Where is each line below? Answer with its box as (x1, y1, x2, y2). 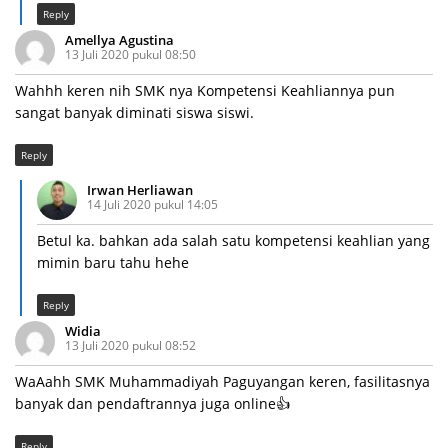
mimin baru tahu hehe (37, 253, 189, 273)
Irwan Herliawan (87, 181, 193, 200)
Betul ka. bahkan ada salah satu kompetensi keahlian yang (37, 231, 430, 251)
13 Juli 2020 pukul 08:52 (65, 337, 196, 355)
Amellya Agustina (65, 31, 174, 50)
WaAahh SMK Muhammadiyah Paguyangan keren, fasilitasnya (15, 372, 430, 392)
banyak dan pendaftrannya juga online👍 (15, 394, 290, 414)
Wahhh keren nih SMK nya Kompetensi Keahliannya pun (15, 81, 395, 101)
